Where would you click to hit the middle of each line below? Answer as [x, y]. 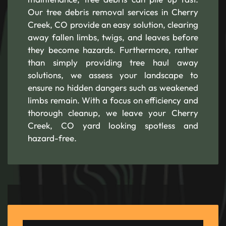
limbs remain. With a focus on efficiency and [113, 100]
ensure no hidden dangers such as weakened [113, 88]
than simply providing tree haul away [113, 62]
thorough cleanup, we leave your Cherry [113, 113]
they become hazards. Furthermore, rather [113, 50]
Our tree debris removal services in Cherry [113, 12]
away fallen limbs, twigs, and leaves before [113, 37]
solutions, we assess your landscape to [113, 75]
